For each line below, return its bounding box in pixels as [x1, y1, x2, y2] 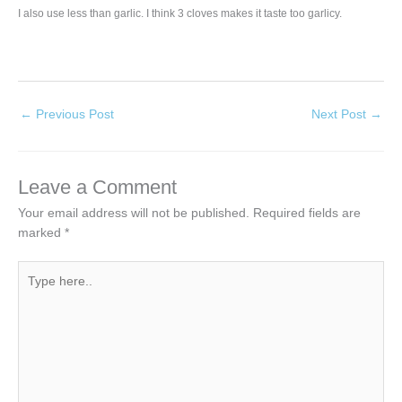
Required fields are [253, 205, 361, 220]
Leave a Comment [18, 175, 177, 198]
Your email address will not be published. [18, 205, 249, 220]
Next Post [311, 107, 370, 121]
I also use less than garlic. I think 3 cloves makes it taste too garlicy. [18, 6, 342, 20]
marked [18, 225, 65, 240]
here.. [17, 283, 50, 297]
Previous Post [32, 107, 114, 121]
